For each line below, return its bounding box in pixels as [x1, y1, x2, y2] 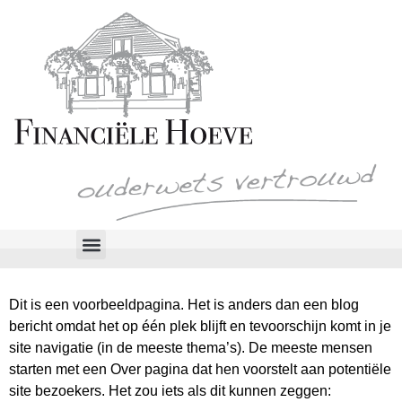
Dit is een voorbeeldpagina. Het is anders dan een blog [9, 297, 359, 313]
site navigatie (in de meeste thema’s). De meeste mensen [9, 340, 372, 356]
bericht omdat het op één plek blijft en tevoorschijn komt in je [9, 319, 391, 335]
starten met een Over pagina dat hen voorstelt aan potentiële [9, 362, 391, 378]
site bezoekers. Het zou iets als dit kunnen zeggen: [9, 383, 331, 399]
